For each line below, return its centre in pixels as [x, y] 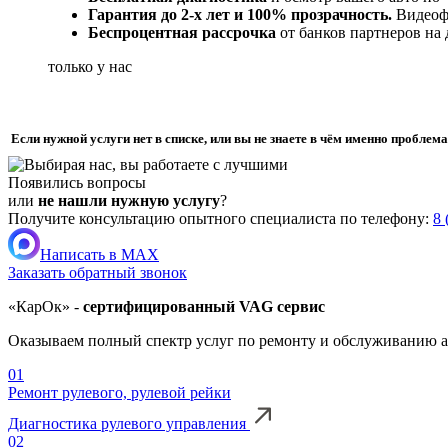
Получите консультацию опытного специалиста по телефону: [220, 219]
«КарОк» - [45, 307]
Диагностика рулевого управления [129, 424]
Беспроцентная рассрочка [182, 33]
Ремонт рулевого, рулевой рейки [119, 393]
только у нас [90, 67]
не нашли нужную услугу [129, 201]
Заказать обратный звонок [97, 273]
